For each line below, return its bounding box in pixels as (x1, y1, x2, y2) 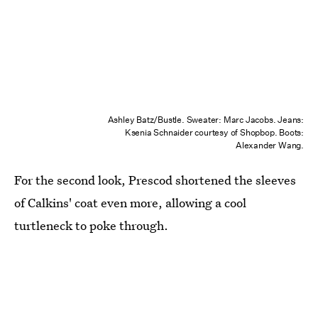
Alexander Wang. (235, 138, 304, 151)
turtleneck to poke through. (14, 216, 168, 234)
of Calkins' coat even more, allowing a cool (14, 194, 246, 211)
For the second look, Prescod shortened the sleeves (14, 171, 296, 188)
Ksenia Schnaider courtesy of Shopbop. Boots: (124, 126, 304, 138)
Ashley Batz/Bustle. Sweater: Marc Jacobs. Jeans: (107, 113, 304, 126)
